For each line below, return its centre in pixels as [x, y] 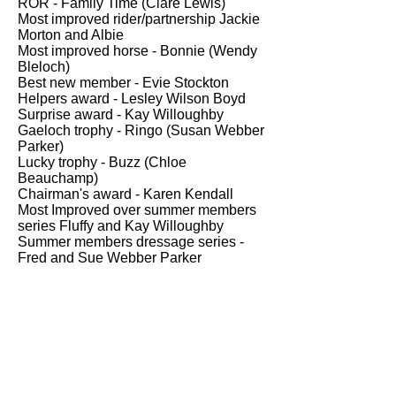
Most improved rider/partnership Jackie [139, 19]
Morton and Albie [72, 35]
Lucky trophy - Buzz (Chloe [102, 162]
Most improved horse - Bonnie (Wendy [137, 51]
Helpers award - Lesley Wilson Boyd [132, 99]
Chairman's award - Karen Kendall [126, 194]
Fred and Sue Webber [87, 258]
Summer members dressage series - [131, 242]
